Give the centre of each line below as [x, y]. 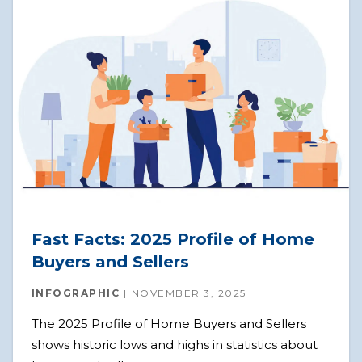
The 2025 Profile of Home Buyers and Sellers [168, 323]
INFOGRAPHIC [75, 293]
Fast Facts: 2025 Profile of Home [173, 239]
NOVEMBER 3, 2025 [189, 293]
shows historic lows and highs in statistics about [174, 344]
